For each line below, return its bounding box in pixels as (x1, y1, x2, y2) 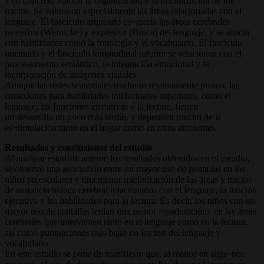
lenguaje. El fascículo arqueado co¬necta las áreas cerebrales (5, 16, 230, 27)
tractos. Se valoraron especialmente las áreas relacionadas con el (5, 5, 242, 16)
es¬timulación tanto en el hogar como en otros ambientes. (5, 122, 217, 133)
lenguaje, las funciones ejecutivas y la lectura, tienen (5, 101, 198, 111)
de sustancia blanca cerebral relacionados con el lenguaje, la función (5, 184, 257, 195)
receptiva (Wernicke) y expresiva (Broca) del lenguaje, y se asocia (5, 27, 249, 37)
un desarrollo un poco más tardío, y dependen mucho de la (5, 111, 222, 122)
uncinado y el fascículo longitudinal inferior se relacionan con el (5, 48, 242, 58)
